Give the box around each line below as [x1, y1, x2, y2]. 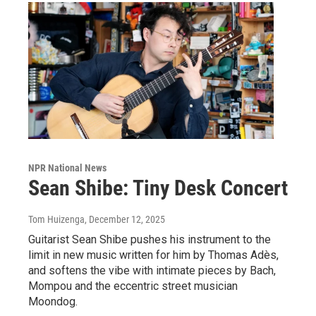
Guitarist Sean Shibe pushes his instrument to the [28, 233, 271, 247]
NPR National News [28, 162, 107, 174]
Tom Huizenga [28, 214, 85, 226]
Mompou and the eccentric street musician [28, 279, 238, 293]
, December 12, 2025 [85, 214, 165, 226]
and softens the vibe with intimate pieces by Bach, [28, 264, 276, 278]
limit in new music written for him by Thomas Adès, [28, 248, 279, 262]
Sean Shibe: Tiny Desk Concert [28, 176, 288, 201]
